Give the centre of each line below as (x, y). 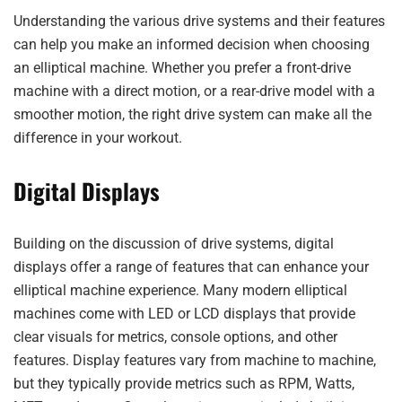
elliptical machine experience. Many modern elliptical (180, 290)
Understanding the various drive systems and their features (199, 21)
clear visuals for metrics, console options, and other (175, 337)
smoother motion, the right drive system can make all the (192, 114)
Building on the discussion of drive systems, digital (174, 244)
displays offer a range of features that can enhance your (191, 267)
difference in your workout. (98, 138)
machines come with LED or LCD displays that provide (184, 314)
